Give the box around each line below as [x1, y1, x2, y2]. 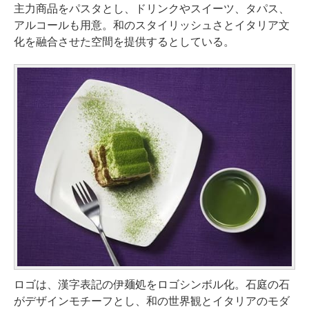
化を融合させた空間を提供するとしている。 [14, 35, 235, 48]
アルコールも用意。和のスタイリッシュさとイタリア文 [14, 19, 290, 31]
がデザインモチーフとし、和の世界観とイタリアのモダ [14, 295, 290, 308]
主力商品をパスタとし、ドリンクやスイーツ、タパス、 [14, 2, 290, 14]
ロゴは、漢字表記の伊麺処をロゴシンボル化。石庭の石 [14, 279, 290, 291]
